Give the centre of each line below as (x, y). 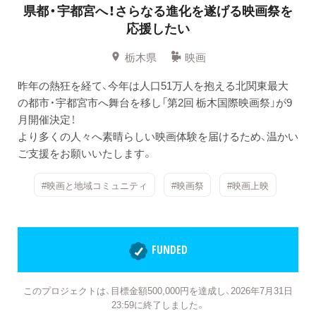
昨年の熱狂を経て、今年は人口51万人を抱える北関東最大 (153, 85)
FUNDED (170, 250)
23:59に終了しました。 (158, 304)
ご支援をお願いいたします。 (85, 153)
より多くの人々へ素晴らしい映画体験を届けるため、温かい (158, 136)
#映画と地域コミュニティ (95, 185)
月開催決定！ (47, 119)
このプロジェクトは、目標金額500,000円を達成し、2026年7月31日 (158, 290)
